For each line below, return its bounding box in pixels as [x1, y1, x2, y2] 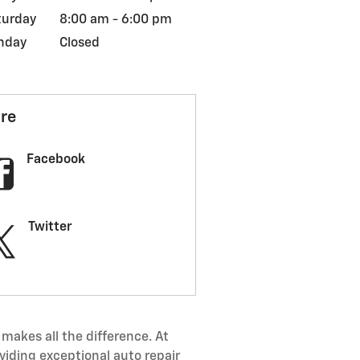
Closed [59, 37, 100, 50]
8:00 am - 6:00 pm [59, 14, 172, 27]
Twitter [27, 221, 72, 234]
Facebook [26, 153, 85, 166]
